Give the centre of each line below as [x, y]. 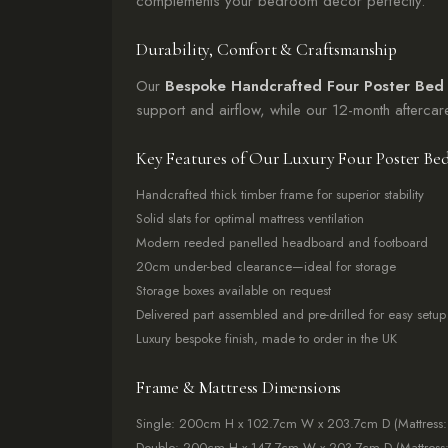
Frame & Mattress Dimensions [239, 387]
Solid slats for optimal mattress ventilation [250, 218]
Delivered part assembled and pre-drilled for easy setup [291, 314]
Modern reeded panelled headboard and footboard [282, 242]
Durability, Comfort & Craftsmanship [266, 49]
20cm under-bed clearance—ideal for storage [266, 266]
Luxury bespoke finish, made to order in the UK [266, 338]
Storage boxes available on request [233, 290]
